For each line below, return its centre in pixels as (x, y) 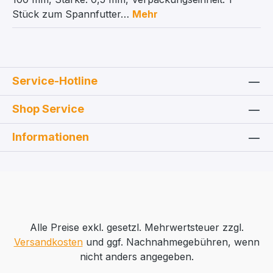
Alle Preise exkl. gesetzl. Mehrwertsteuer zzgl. (136, 228)
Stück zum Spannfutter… (72, 14)
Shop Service (48, 109)
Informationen (51, 137)
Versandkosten (48, 242)
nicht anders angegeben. (136, 257)
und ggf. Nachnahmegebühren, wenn (171, 242)
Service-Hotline (55, 81)
